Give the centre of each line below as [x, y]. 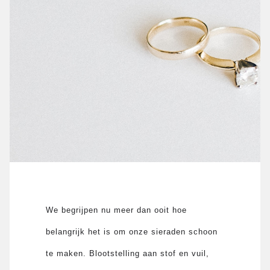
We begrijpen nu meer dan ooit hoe [117, 210]
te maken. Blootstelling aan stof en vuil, [128, 253]
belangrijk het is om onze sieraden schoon [132, 231]
